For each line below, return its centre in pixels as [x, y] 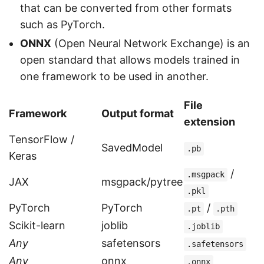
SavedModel [132, 148]
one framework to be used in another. [114, 77]
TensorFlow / [42, 140]
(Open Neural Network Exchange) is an [151, 44]
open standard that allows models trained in [130, 60]
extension [209, 122]
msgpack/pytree [142, 182]
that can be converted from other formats [126, 8]
